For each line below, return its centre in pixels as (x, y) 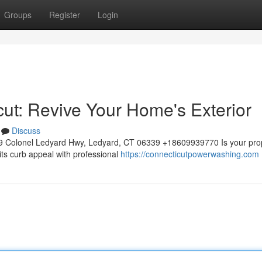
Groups (18, 15)
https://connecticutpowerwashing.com (190, 154)
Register (65, 15)
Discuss (26, 130)
